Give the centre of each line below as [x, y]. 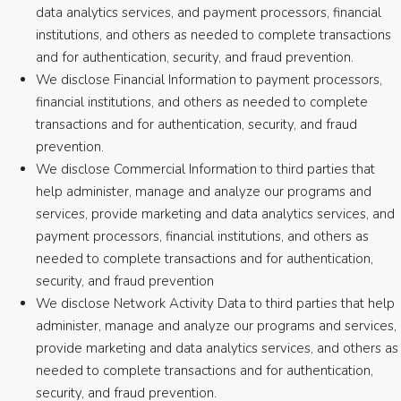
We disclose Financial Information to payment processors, [209, 80]
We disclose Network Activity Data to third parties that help [215, 304]
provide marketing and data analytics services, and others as [217, 349]
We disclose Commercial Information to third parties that [205, 170]
